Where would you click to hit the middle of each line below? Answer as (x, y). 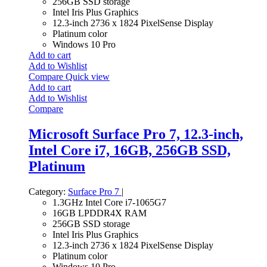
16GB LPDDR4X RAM (100, 213)
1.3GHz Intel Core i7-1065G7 (109, 202)
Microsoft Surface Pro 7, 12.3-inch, (136, 134)
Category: (47, 191)
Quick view (88, 76)
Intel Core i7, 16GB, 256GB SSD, (130, 150)
